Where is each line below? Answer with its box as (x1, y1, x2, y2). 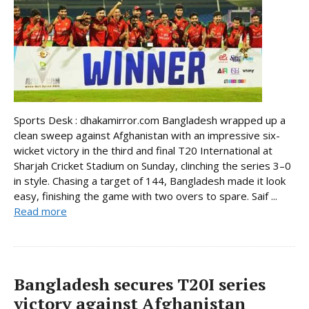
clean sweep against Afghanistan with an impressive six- (14, 128, 280, 142)
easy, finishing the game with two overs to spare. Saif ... (14, 188, 277, 203)
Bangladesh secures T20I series (14, 272, 266, 295)
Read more (14, 203, 67, 218)
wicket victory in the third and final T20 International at (14, 143, 272, 157)
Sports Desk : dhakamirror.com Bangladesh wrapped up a (14, 112, 286, 127)
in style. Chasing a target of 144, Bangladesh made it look (14, 173, 286, 188)
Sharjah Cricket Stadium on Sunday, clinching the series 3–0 (14, 158, 291, 172)
